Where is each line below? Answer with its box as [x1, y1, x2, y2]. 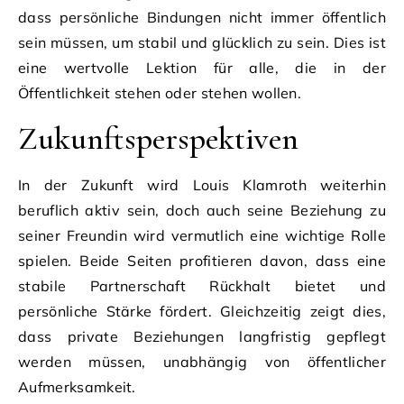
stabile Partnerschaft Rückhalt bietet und [18, 276, 386, 295]
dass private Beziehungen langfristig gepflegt [18, 326, 386, 345]
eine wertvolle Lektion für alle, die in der [18, 58, 386, 77]
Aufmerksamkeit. [18, 377, 136, 396]
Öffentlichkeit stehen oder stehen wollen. [18, 83, 302, 102]
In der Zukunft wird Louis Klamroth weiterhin [18, 175, 386, 194]
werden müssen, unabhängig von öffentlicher [18, 352, 386, 371]
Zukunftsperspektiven [18, 118, 298, 158]
